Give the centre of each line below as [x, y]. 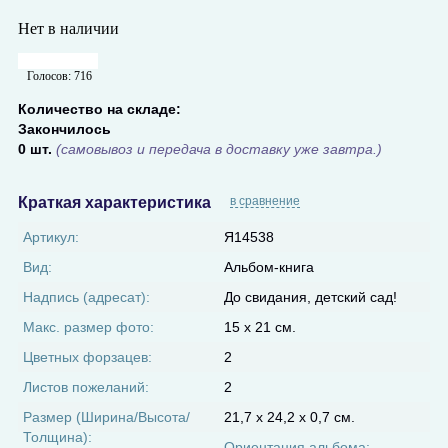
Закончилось [64, 129]
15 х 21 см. [259, 327]
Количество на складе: [101, 109]
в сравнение [264, 201]
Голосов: [50, 76]
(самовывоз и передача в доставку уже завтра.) [218, 149]
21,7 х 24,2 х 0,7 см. [289, 417]
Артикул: [50, 237]
